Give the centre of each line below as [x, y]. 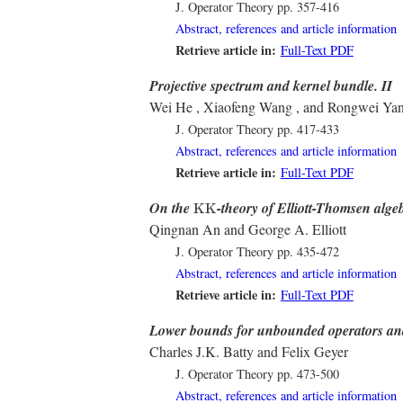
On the [171, 208]
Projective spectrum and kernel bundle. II [271, 86]
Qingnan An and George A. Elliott [248, 229]
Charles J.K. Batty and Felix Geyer [249, 352]
